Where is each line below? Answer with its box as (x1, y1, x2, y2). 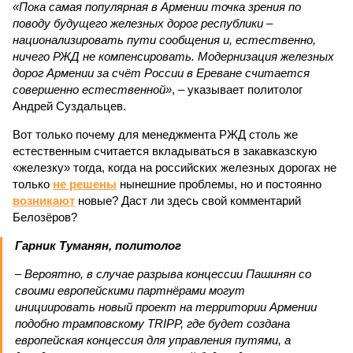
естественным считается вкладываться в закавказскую (13, 144, 317, 158)
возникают (13, 194, 75, 207)
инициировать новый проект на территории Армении (15, 300, 317, 314)
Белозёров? (13, 210, 77, 224)
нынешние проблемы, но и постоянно (117, 177, 321, 191)
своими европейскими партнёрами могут (15, 284, 245, 297)
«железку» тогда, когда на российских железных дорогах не (13, 161, 336, 174)
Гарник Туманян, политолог (15, 239, 181, 252)
